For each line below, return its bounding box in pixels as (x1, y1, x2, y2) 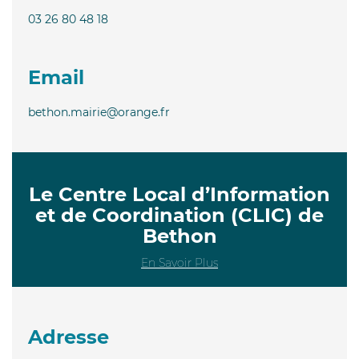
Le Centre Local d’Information (29, 182, 330, 206)
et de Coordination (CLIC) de (35, 203, 324, 227)
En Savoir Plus (141, 255, 218, 270)
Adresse (28, 325, 109, 349)
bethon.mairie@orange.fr (28, 104, 170, 119)
